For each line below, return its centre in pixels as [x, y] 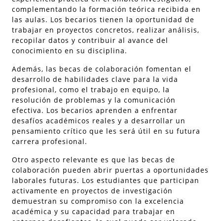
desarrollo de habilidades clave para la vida [95, 79]
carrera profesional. [50, 141]
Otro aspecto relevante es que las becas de [93, 160]
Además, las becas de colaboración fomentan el [102, 69]
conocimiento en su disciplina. [70, 51]
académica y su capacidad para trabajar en [93, 211]
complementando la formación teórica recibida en [106, 9]
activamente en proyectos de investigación [92, 191]
